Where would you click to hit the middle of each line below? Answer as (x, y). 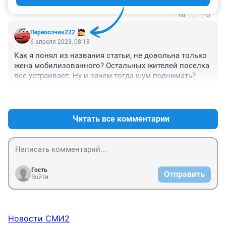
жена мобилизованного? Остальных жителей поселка (112, 65)
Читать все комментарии (121, 119)
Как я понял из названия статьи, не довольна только (110, 55)
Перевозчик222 (53, 32)
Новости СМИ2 (39, 218)
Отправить (184, 174)
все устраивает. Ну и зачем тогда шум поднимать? (105, 75)
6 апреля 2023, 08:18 (60, 42)
